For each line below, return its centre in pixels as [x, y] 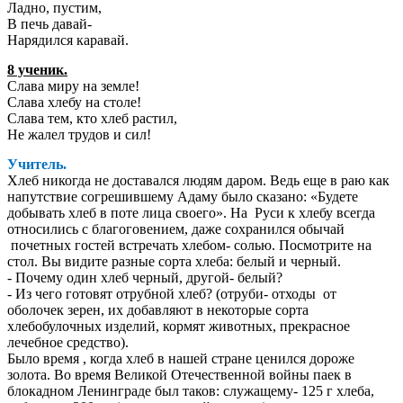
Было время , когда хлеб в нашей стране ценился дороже [181, 358]
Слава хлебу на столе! [74, 103]
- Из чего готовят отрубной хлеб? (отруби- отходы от [172, 293]
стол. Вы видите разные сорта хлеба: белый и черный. [174, 261]
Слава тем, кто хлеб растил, [92, 119]
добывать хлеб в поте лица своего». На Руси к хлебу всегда [191, 212]
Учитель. [37, 164]
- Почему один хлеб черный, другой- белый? [145, 277]
